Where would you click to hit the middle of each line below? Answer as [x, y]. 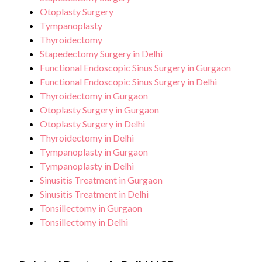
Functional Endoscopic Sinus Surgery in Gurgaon [135, 68]
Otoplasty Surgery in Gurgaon [99, 110]
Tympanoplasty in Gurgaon [94, 152]
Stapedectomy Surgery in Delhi [101, 54]
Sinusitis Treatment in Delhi [94, 194]
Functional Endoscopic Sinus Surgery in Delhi [128, 82]
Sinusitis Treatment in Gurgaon [101, 180]
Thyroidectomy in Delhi [87, 138]
